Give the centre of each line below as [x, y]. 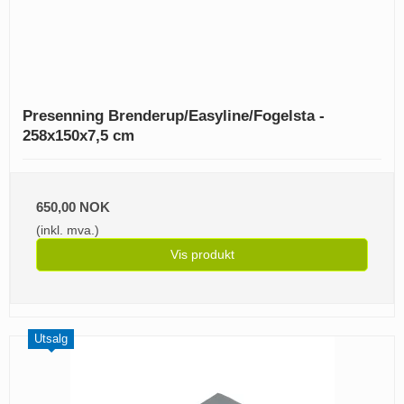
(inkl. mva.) [68, 230]
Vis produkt [202, 255]
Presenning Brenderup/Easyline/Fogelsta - [174, 116]
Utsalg [51, 339]
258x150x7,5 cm [78, 136]
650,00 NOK [73, 207]
